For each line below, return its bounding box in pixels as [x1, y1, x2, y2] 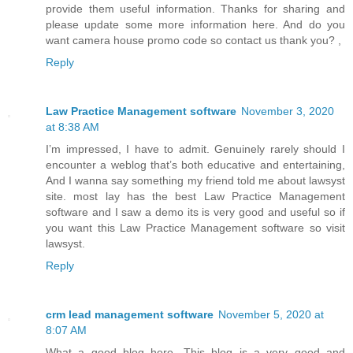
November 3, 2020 [241, 104, 334, 117]
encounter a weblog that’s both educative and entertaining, [46, 158, 345, 171]
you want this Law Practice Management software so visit [46, 221, 345, 234]
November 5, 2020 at [218, 307, 324, 321]
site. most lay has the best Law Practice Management [46, 189, 345, 203]
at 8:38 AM [46, 120, 99, 133]
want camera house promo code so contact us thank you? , [46, 33, 341, 46]
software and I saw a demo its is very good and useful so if [46, 205, 345, 218]
